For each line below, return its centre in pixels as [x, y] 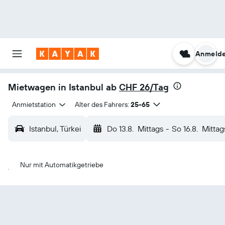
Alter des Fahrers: [102, 104]
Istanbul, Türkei [55, 129]
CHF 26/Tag [144, 87]
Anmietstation [34, 104]
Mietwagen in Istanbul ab [64, 87]
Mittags [150, 129]
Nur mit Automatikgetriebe [62, 165]
